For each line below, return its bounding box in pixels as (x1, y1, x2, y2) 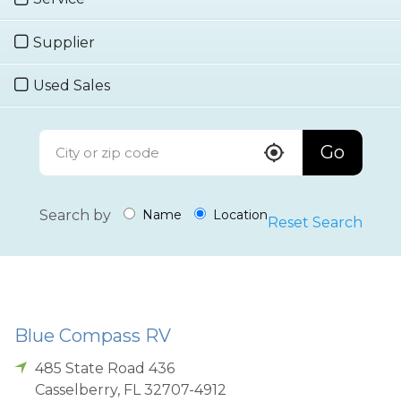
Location (209, 207, 268, 224)
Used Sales (33, 76, 110, 94)
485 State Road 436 (35, 359, 175, 377)
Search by (38, 206, 111, 224)
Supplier (33, 33, 95, 51)
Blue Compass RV (14, 324, 171, 346)
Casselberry (35, 380, 118, 398)
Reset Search (267, 213, 363, 231)
